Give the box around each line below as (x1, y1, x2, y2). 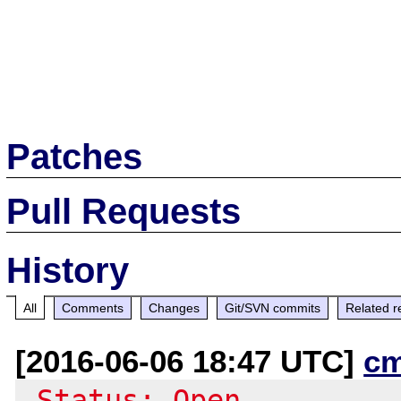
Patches (6, 136, 143, 176)
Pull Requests (6, 191, 242, 231)
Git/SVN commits (225, 300, 321, 315)
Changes (149, 300, 200, 315)
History (6, 250, 130, 290)
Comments (62, 300, 124, 315)
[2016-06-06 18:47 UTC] (15, 343, 364, 379)
